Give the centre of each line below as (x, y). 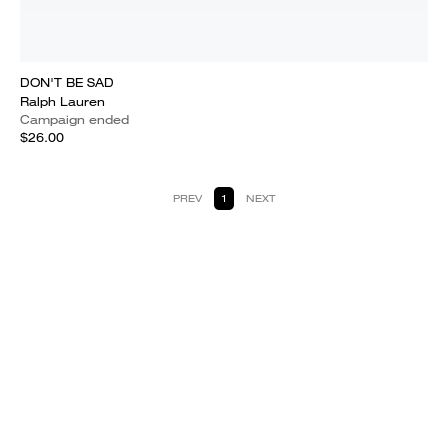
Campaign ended (74, 119)
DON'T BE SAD (67, 82)
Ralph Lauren (62, 101)
